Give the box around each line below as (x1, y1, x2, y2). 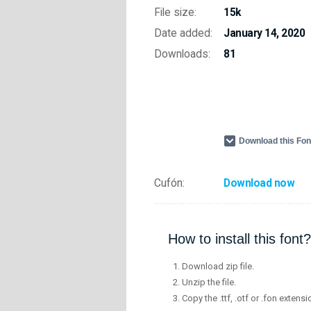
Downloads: (154, 48, 210, 60)
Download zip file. (182, 261, 254, 272)
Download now (224, 177, 294, 190)
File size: (154, 6, 196, 19)
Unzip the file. (182, 277, 236, 288)
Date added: (154, 27, 212, 40)
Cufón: (154, 177, 185, 190)
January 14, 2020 (224, 27, 305, 40)
